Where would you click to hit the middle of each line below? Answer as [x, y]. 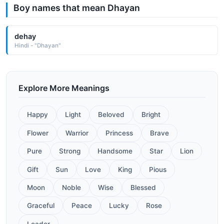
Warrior [77, 133]
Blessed [143, 187]
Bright [151, 115]
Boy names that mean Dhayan [77, 8]
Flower [38, 133]
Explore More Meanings [64, 88]
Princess [119, 133]
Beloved [111, 115]
